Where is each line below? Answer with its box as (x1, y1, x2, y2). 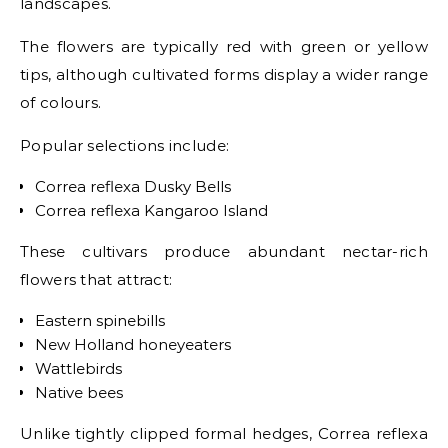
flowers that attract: (20, 269, 173, 289)
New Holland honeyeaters (35, 334, 231, 354)
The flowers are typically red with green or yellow (20, 36, 428, 56)
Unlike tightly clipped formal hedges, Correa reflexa (20, 423, 428, 443)
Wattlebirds (35, 358, 122, 378)
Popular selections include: (20, 135, 230, 155)
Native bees (35, 382, 123, 402)
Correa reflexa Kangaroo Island (35, 200, 268, 220)
